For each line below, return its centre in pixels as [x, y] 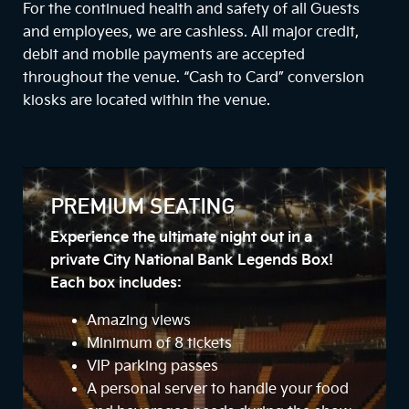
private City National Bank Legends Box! [192, 261]
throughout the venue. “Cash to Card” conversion [194, 79]
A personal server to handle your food [218, 390]
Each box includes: [116, 284]
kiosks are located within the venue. [147, 101]
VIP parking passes [152, 367]
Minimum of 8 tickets [159, 344]
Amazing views [139, 321]
